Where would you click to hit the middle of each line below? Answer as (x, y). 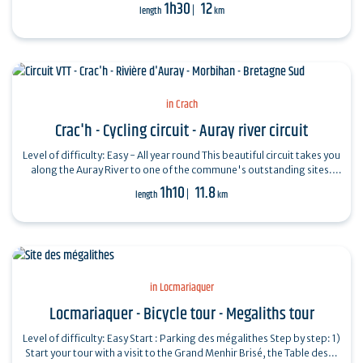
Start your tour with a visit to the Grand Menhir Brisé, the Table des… (181, 353)
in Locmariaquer (181, 288)
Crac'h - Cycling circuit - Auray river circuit (181, 131)
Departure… (181, 184)
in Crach (181, 104)
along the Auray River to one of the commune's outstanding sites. (181, 169)
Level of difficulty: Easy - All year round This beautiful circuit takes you (112, 155)
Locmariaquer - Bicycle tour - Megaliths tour (181, 315)
